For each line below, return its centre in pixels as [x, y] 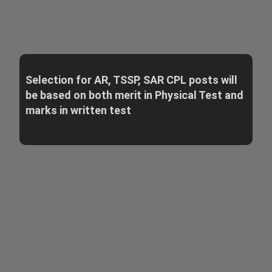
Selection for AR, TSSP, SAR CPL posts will [131, 80]
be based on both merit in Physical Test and [134, 95]
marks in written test [78, 110]
